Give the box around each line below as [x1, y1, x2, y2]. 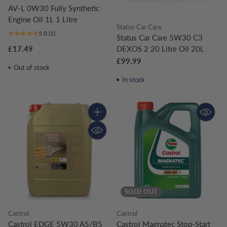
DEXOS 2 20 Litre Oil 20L [117, 44, 204, 53]
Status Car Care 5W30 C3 [117, 32, 203, 42]
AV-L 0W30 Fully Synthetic [8, 3, 99, 13]
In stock [120, 75, 145, 84]
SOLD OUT [125, 188, 158, 195]
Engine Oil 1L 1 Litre [8, 14, 78, 24]
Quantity [88, 116, 117, 126]
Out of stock [12, 63, 50, 71]
